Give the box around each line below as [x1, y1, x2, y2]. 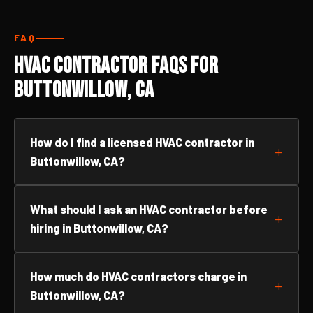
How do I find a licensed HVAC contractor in [30, 136, 254, 149]
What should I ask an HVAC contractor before [30, 203, 268, 216]
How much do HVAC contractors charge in [30, 270, 247, 283]
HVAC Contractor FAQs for [14, 52, 219, 80]
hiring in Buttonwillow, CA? [30, 221, 168, 235]
